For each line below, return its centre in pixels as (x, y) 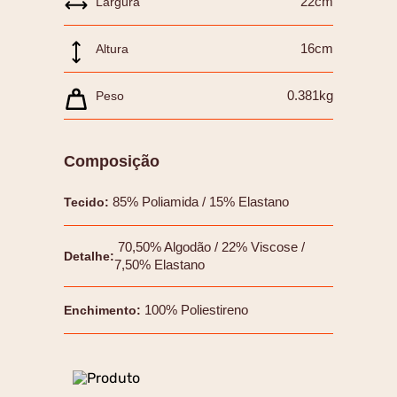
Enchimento (100, 311)
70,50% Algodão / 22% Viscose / (211, 247)
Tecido (84, 202)
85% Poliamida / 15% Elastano (201, 202)
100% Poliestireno (196, 310)
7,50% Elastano (160, 265)
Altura (113, 49)
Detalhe (87, 257)
